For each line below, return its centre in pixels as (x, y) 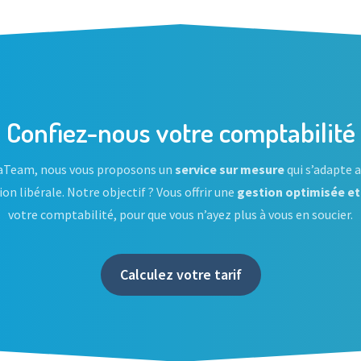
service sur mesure (229, 169)
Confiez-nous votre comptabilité (180, 132)
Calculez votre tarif (180, 274)
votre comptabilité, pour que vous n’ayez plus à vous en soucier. (180, 214)
